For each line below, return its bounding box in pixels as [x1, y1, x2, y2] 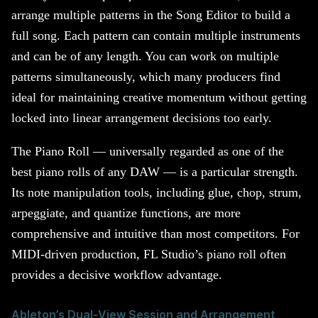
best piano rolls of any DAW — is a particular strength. [11, 164, 298, 179]
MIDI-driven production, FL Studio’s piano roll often [11, 246, 286, 261]
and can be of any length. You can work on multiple [11, 49, 279, 64]
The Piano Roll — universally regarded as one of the [11, 143, 284, 158]
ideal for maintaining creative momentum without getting [11, 90, 307, 105]
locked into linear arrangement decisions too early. [11, 111, 272, 126]
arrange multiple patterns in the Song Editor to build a [11, 8, 290, 23]
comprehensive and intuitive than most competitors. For [11, 226, 300, 241]
